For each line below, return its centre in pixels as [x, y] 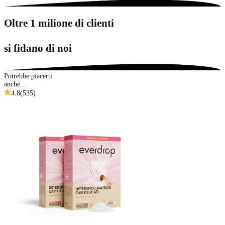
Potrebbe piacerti [28, 76]
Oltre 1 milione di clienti [59, 23]
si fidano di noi [38, 48]
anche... [15, 84]
